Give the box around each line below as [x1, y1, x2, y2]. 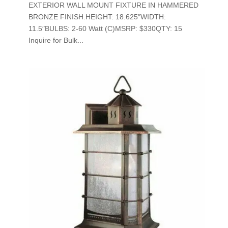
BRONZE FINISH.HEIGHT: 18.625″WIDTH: [28, 12, 166, 21]
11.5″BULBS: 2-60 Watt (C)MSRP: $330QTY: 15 [28, 24, 182, 33]
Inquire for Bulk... [28, 36, 83, 44]
